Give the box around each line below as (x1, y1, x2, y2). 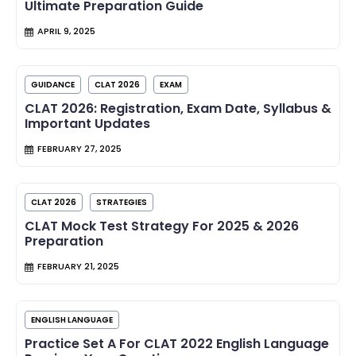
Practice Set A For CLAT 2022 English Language (25, 335, 329, 354)
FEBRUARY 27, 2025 (37, 142, 122, 156)
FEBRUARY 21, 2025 (37, 260, 119, 273)
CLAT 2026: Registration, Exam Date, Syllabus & (25, 99, 331, 118)
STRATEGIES (96, 196, 147, 209)
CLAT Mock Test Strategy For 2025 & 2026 (25, 217, 299, 236)
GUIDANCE (31, 79, 75, 91)
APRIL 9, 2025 (37, 25, 95, 38)
